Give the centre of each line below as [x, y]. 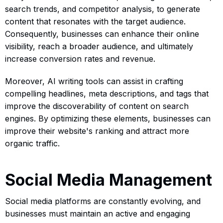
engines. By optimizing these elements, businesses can [108, 118]
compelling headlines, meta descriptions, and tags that [107, 93]
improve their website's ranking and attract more [97, 131]
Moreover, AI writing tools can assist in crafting [94, 81]
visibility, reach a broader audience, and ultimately [99, 46]
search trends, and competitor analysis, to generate [103, 9]
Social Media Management [109, 180]
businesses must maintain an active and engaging [98, 213]
